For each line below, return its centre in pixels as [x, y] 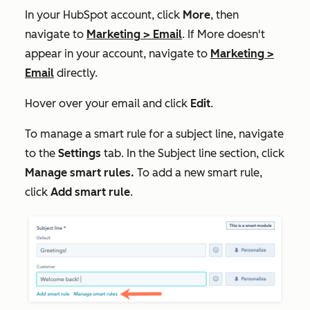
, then [225, 15]
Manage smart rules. [81, 172]
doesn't [245, 34]
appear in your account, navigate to [118, 53]
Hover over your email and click [108, 103]
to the [42, 153]
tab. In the [131, 153]
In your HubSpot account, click [104, 15]
